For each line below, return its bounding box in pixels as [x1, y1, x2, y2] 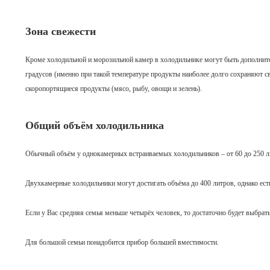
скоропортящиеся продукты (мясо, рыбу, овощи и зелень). [25, 84, 202, 93]
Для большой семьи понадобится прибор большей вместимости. [25, 238, 219, 246]
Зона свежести [25, 25, 96, 37]
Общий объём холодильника [25, 119, 164, 131]
